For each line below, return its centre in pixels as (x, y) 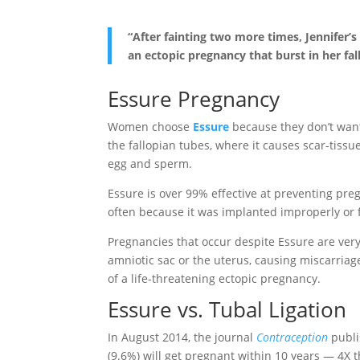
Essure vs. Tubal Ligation (227, 309)
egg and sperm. (150, 163)
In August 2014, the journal (182, 337)
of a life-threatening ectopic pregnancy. (215, 278)
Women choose (151, 126)
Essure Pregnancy (194, 98)
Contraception (292, 337)
